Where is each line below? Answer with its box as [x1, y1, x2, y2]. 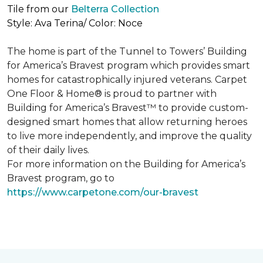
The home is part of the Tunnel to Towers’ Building [7, 46, 247, 57]
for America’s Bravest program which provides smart [7, 60, 250, 71]
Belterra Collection [71, 4, 159, 15]
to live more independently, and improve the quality [7, 130, 252, 141]
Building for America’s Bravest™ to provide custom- [7, 102, 248, 113]
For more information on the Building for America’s [7, 159, 245, 170]
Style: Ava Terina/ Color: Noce [7, 18, 143, 29]
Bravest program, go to [7, 173, 114, 184]
